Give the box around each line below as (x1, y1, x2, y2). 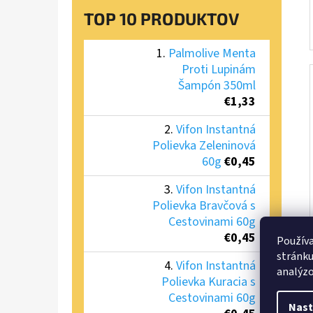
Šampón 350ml (178, 76, 256, 94)
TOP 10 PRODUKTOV (84, 8, 239, 29)
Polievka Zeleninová (152, 136, 256, 154)
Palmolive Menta (168, 44, 256, 62)
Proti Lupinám (182, 60, 256, 78)
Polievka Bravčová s (152, 196, 256, 214)
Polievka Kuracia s (161, 272, 256, 291)
